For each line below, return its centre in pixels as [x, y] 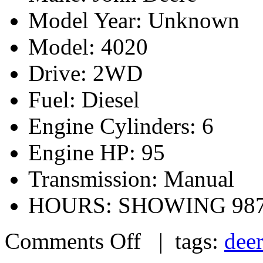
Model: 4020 [88, 46]
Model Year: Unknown [134, 20]
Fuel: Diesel [84, 99]
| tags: [183, 241]
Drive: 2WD [85, 73]
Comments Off [73, 241]
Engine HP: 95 [97, 152]
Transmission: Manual [131, 178]
